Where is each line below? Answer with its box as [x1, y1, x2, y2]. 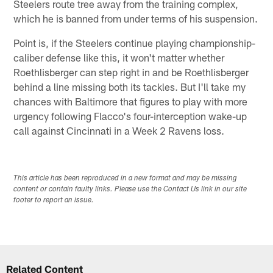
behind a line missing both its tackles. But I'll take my [13, 80, 246, 93]
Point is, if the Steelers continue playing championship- [13, 36, 256, 49]
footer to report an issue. [13, 196, 94, 204]
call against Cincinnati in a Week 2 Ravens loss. [13, 124, 225, 136]
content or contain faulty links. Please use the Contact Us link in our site [13, 185, 247, 193]
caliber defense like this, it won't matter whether [13, 51, 225, 63]
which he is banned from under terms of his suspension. [13, 12, 258, 24]
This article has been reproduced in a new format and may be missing [13, 174, 238, 182]
